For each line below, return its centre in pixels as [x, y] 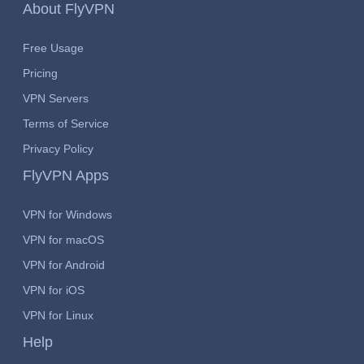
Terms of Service [65, 124]
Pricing [40, 74]
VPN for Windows [67, 215]
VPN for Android [63, 265]
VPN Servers [55, 99]
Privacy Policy [58, 149]
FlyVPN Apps [65, 176]
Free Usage [53, 48]
